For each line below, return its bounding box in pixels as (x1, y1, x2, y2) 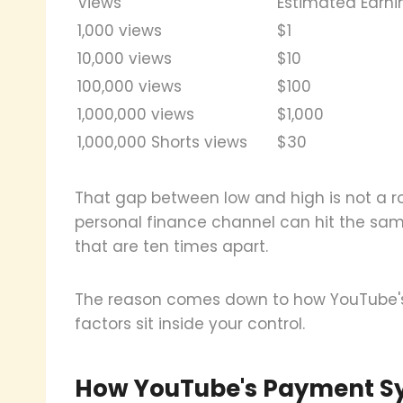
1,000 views (77, 19, 162, 41)
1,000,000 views (77, 103, 194, 125)
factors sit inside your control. (75, 312, 305, 335)
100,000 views (77, 75, 182, 97)
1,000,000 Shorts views (77, 130, 247, 153)
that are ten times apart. (75, 235, 268, 257)
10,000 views (77, 47, 172, 69)
